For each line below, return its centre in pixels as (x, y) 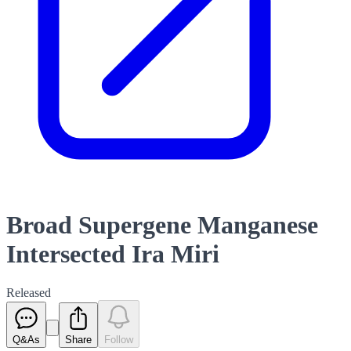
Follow (119, 339)
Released (29, 292)
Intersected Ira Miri (113, 254)
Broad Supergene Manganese (162, 225)
